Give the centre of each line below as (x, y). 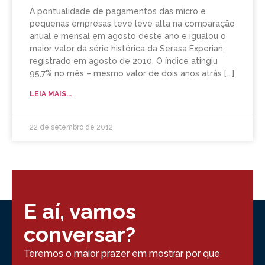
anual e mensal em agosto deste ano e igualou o (128, 36)
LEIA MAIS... (51, 94)
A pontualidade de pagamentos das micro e (118, 12)
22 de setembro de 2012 (71, 127)
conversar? (80, 235)
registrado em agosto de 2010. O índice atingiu (124, 61)
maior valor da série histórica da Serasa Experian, (127, 49)
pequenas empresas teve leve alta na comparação (132, 24)
